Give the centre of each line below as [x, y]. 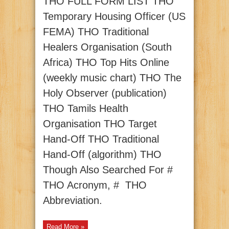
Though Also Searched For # [108, 170]
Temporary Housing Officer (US [114, 17]
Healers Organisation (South [107, 47]
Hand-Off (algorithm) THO [102, 155]
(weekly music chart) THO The [112, 78]
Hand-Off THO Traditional [101, 139]
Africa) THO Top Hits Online [106, 63]
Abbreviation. [73, 201]
